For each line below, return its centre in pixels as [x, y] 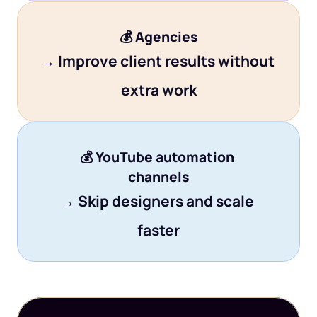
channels [158, 177]
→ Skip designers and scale [157, 201]
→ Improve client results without [157, 61]
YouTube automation [166, 157]
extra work [158, 90]
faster [158, 230]
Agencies [166, 37]
